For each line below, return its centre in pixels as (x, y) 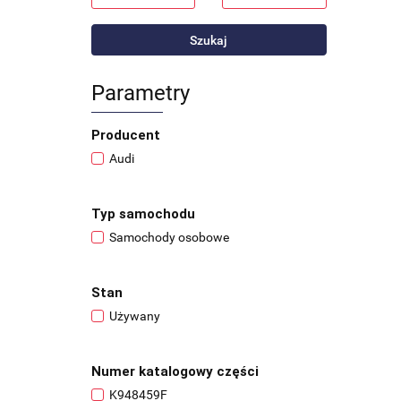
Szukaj (209, 40)
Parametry (141, 93)
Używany (135, 316)
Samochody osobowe (169, 237)
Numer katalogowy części (175, 371)
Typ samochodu (143, 214)
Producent (126, 135)
